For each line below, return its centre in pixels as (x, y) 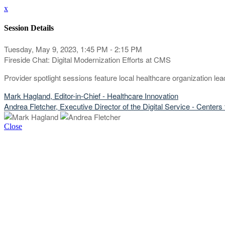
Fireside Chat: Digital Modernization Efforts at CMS (87, 59)
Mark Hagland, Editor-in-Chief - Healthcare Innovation (91, 95)
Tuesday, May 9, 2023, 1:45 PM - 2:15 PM (73, 49)
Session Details (29, 28)
